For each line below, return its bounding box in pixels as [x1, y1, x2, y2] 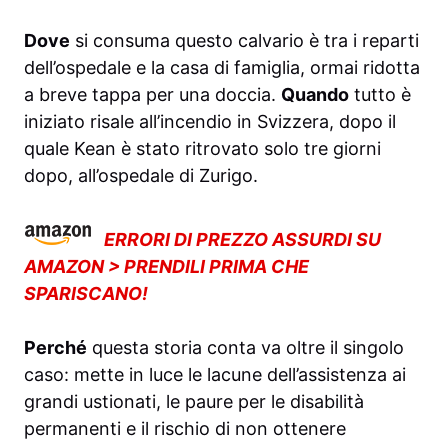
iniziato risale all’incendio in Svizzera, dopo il [24, 111, 396, 133]
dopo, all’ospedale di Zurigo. [24, 165, 258, 187]
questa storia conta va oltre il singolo [87, 337, 404, 359]
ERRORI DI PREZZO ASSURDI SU [104, 229, 381, 251]
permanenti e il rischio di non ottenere [24, 418, 346, 440]
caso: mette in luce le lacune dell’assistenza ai [24, 364, 406, 386]
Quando [281, 84, 349, 106]
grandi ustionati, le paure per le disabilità [24, 391, 364, 413]
